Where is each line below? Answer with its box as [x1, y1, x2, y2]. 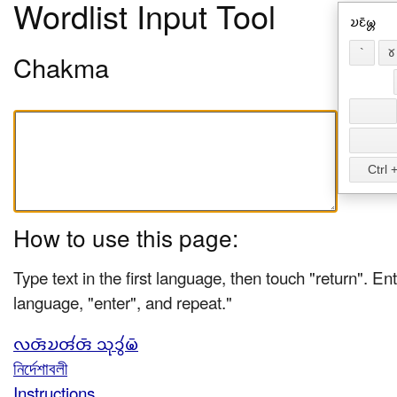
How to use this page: [13, 221, 238, 253]
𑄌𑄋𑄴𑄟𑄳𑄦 [350, 15, 376, 29]
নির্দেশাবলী [13, 355, 67, 379]
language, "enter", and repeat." [13, 290, 232, 314]
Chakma [13, 49, 109, 85]
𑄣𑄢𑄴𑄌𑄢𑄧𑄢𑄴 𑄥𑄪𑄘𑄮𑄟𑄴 [13, 331, 138, 354]
